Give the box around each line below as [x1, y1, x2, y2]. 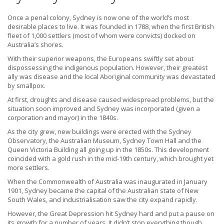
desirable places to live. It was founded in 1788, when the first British [7, 22, 214, 31]
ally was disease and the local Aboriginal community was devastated [7, 72, 215, 81]
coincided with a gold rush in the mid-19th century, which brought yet [7, 154, 213, 163]
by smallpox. [7, 81, 45, 90]
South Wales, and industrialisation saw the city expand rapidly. [7, 195, 197, 204]
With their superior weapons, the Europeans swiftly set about [7, 54, 193, 63]
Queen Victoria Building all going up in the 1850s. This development [7, 145, 209, 154]
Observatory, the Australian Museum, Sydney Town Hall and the [7, 136, 201, 145]
